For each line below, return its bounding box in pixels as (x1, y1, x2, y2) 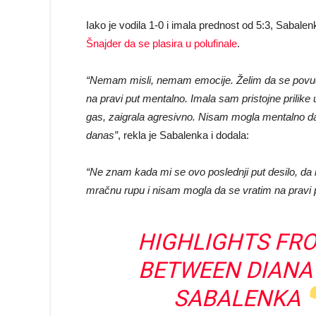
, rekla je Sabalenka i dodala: (118, 129, 249, 141)
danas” (86, 129, 118, 141)
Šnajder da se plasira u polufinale (86, 37, 237, 49)
